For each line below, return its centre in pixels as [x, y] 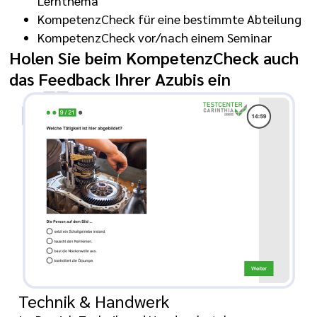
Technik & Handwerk [94, 300]
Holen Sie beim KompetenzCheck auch [154, 57]
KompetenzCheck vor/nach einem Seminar [155, 37]
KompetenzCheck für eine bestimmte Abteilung [170, 18]
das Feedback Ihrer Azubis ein [120, 78]
